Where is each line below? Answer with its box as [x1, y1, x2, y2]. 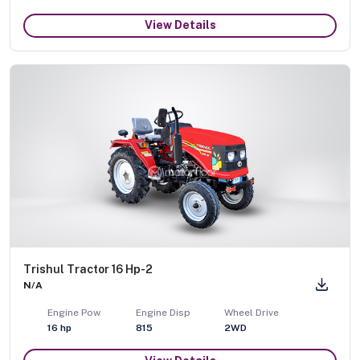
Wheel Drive [224, 307, 279, 319]
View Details [144, 18, 216, 32]
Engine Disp [136, 307, 190, 319]
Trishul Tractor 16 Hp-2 [23, 263, 153, 276]
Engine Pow [47, 307, 100, 319]
